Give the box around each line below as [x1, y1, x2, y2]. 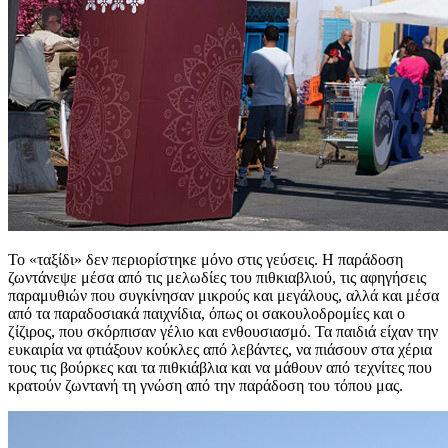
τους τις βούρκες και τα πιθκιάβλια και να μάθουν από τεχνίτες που [8, 358, 432, 376]
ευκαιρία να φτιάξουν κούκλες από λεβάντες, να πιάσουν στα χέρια [8, 340, 432, 358]
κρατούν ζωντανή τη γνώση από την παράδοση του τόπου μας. [8, 376, 403, 394]
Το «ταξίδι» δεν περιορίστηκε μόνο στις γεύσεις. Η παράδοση [8, 250, 403, 268]
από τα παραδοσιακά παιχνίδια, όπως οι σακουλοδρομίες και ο [8, 304, 405, 322]
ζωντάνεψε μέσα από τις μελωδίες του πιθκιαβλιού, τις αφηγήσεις [8, 268, 426, 286]
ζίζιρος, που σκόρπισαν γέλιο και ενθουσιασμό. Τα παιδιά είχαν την [8, 322, 438, 340]
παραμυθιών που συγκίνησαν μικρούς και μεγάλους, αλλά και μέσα [8, 286, 439, 304]
